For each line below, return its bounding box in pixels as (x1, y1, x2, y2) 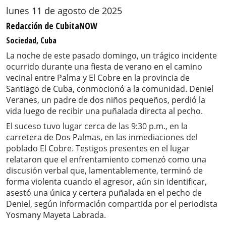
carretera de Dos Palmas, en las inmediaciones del (6, 132, 198, 143)
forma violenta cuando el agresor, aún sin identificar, (6, 176, 207, 188)
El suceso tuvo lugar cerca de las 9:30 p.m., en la (6, 121, 188, 132)
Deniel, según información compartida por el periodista (6, 198, 217, 210)
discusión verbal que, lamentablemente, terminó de (6, 165, 203, 177)
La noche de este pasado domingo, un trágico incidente (6, 50, 217, 62)
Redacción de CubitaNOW (6, 20, 97, 32)
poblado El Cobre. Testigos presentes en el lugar (6, 143, 190, 154)
